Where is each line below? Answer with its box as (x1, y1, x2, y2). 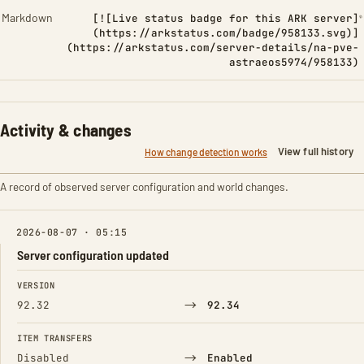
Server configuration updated (17, 247, 169, 262)
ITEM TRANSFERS (17, 332, 93, 344)
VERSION (17, 279, 55, 291)
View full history (277, 145, 353, 158)
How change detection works (144, 145, 267, 158)
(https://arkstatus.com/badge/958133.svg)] (92, 26, 359, 40)
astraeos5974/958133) (228, 55, 359, 69)
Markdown (2, 11, 53, 24)
